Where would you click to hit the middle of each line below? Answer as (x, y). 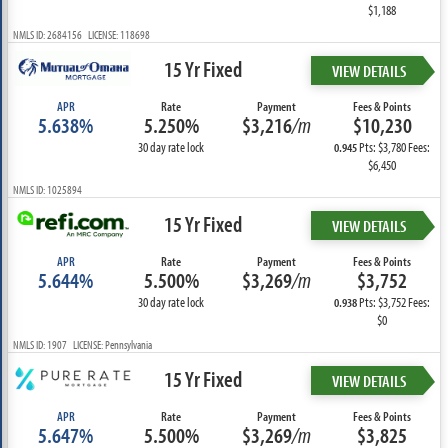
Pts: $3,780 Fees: (394, 147)
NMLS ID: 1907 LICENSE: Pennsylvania (82, 344)
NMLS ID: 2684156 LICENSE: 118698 (81, 34)
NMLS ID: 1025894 (47, 189)
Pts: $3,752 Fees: (394, 302)
